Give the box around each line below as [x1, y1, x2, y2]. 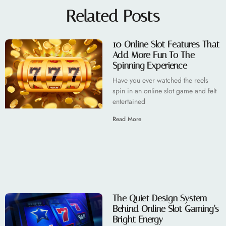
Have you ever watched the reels [112, 75, 208, 85]
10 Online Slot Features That [112, 38, 219, 50]
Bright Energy [112, 213, 163, 225]
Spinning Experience [112, 60, 187, 71]
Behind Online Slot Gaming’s [112, 203, 219, 214]
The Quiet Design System [112, 192, 207, 204]
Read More [112, 114, 141, 124]
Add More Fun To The [112, 49, 195, 61]
